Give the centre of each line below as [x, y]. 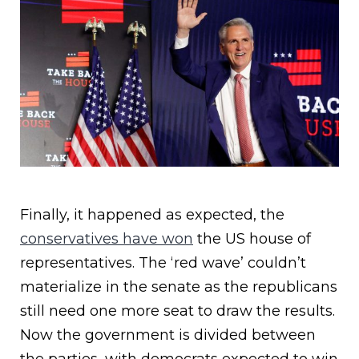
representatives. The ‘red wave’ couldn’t [163, 263]
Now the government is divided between [168, 335]
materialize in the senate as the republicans [179, 287]
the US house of [252, 239]
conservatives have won [107, 239]
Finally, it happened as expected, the [152, 215]
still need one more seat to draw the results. [177, 311]
